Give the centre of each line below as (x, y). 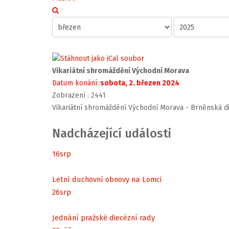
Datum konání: (75, 83)
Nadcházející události (112, 134)
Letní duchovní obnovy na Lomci (107, 179)
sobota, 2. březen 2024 (139, 83)
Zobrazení (69, 96)
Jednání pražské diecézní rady (104, 217)
